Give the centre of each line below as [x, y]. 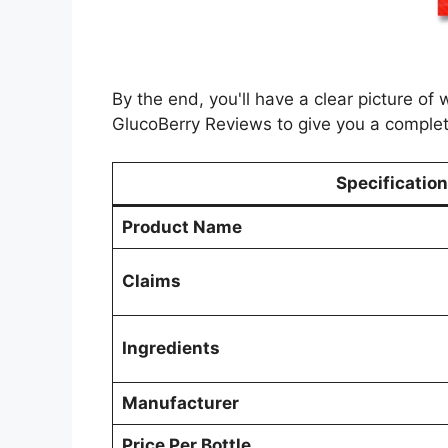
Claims [151, 281]
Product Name [181, 227]
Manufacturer [180, 403]
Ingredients [170, 348]
